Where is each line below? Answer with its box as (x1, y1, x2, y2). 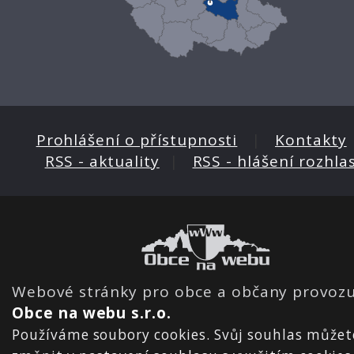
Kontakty (275, 130, 347, 151)
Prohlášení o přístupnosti (36, 130, 238, 151)
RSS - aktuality (44, 151, 160, 172)
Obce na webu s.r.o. (12, 303, 172, 324)
